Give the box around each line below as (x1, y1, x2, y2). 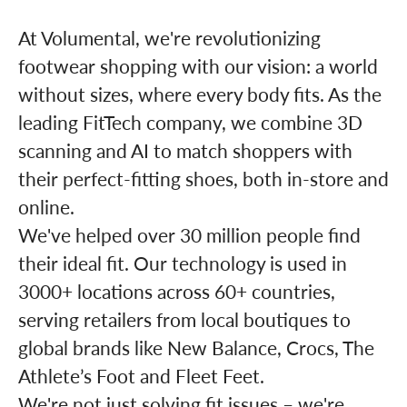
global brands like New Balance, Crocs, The (18, 333, 374, 361)
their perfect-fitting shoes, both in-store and (18, 164, 389, 192)
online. (18, 193, 74, 220)
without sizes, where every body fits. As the (18, 80, 382, 107)
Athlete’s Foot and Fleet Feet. (18, 362, 264, 389)
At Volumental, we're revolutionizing (18, 24, 321, 51)
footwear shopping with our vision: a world (18, 52, 378, 79)
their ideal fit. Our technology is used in (18, 249, 347, 276)
